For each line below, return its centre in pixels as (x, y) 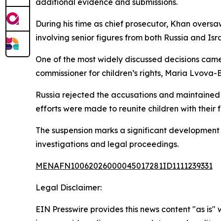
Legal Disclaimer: (69, 187)
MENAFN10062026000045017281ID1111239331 (124, 166)
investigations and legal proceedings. (107, 144)
